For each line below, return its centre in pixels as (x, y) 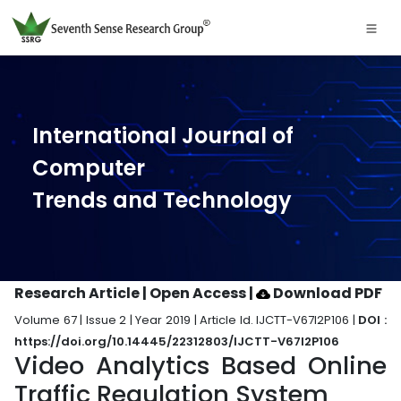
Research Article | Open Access (132, 293)
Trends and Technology (162, 200)
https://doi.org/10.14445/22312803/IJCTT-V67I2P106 (177, 341)
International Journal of (163, 136)
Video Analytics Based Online (200, 366)
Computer (89, 168)
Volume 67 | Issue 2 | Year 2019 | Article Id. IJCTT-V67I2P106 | (187, 320)
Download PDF (326, 293)
